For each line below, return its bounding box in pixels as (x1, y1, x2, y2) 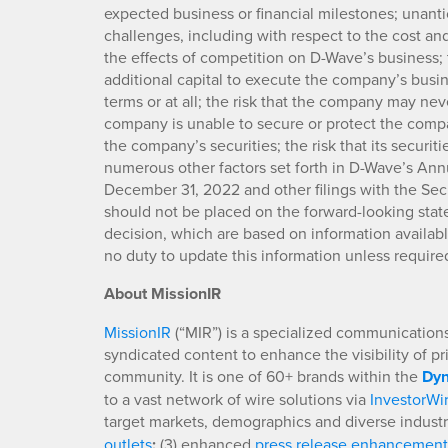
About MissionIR (104, 282, 221, 306)
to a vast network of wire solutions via (104, 388, 370, 411)
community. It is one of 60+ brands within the (104, 365, 422, 388)
